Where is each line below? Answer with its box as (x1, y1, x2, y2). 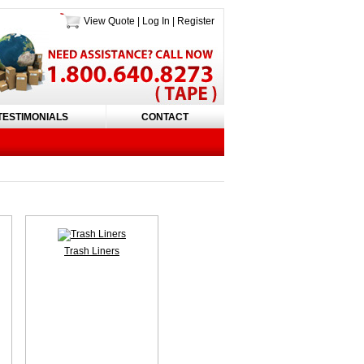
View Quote (84, 15, 135, 27)
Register (177, 15, 214, 27)
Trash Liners (64, 245, 119, 257)
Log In (142, 15, 170, 27)
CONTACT (141, 111, 188, 123)
